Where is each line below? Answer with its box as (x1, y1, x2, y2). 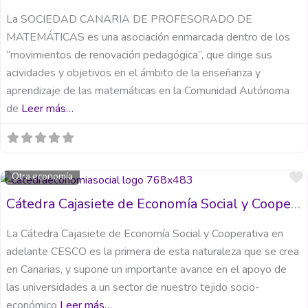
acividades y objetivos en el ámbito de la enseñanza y (6, 65, 261, 80)
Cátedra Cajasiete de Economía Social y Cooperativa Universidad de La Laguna (291, 195, 300, 214)
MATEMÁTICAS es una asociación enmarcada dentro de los (6, 30, 290, 45)
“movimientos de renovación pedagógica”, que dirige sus (6, 47, 272, 63)
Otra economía (12, 170, 74, 184)
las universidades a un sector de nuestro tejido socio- (6, 280, 260, 296)
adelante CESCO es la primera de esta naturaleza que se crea (6, 244, 299, 260)
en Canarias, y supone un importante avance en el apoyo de (6, 262, 287, 278)
